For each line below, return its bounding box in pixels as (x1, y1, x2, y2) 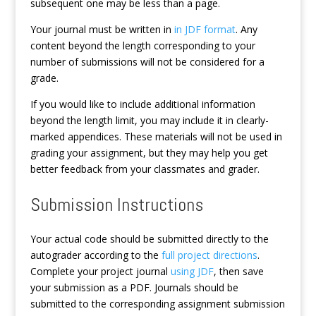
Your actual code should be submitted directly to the (30, 232, 269, 246)
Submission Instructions (30, 193, 203, 217)
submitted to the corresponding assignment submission (30, 297, 285, 311)
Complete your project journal (30, 265, 171, 279)
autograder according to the (30, 248, 162, 262)
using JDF (170, 265, 214, 279)
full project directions (161, 248, 257, 262)
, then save (213, 265, 264, 279)
